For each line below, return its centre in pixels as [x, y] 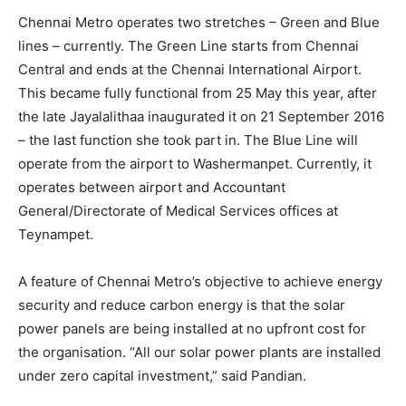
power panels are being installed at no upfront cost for [192, 329]
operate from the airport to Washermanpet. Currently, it [195, 164]
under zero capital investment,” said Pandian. [162, 376]
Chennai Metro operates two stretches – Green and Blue [199, 22]
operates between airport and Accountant [152, 187]
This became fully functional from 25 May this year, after [198, 93]
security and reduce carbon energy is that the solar [182, 305]
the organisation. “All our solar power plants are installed [199, 352]
